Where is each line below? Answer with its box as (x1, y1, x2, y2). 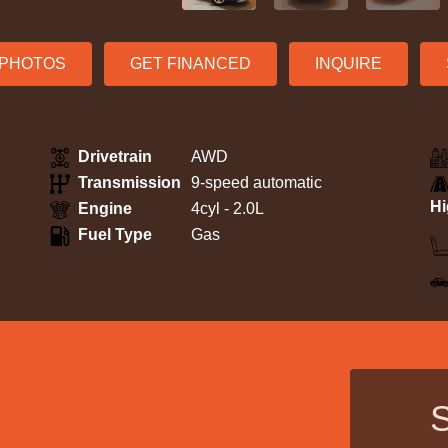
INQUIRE (315, 54, 382, 72)
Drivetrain (78, 148, 152, 166)
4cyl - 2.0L (191, 200, 264, 218)
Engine (78, 200, 132, 218)
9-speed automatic (191, 174, 322, 192)
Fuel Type (78, 226, 152, 244)
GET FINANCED (130, 54, 251, 72)
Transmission (78, 174, 181, 192)
